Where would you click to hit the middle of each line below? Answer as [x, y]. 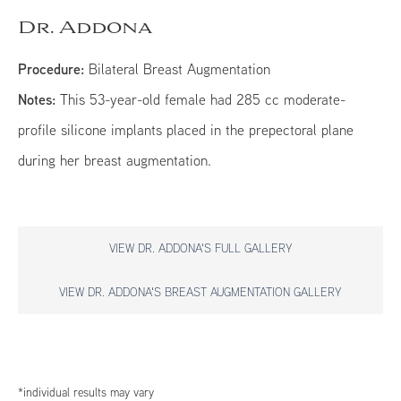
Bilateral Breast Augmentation [178, 69]
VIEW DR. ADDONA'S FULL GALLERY [200, 248]
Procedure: [51, 69]
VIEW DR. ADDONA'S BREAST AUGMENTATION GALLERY [200, 292]
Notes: [37, 100]
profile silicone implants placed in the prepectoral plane [186, 130]
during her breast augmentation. [115, 161]
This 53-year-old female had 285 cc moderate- [201, 100]
